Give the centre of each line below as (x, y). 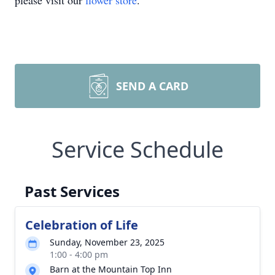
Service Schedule (137, 149)
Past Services (72, 191)
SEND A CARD (152, 86)
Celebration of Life (82, 225)
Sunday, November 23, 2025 (107, 242)
